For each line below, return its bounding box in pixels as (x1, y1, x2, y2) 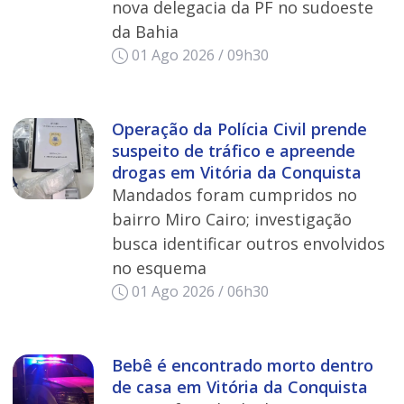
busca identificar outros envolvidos (111, 233, 385, 255)
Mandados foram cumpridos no (111, 184, 357, 207)
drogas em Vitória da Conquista (111, 161, 362, 184)
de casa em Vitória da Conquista (111, 376, 368, 399)
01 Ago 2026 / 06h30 (132, 281, 269, 302)
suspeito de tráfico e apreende (111, 140, 355, 162)
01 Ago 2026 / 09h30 (132, 45, 269, 66)
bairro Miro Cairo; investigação (111, 208, 352, 231)
